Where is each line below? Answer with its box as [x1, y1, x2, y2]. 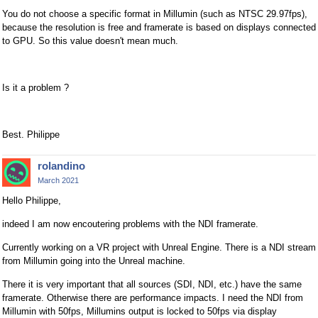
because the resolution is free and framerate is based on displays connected [2, 22, 316, 33]
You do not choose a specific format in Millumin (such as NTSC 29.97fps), [2, 9, 307, 20]
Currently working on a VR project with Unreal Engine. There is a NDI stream [2, 241, 316, 253]
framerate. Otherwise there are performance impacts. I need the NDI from [2, 292, 303, 303]
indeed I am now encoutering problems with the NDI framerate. [2, 218, 258, 229]
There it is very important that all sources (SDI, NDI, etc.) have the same [2, 278, 302, 290]
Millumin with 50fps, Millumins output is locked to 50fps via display [2, 305, 277, 317]
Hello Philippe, [2, 194, 61, 206]
